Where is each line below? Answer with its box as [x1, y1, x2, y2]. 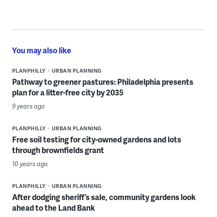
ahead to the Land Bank [12, 201, 95, 213]
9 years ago [12, 101, 45, 110]
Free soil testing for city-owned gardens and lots [12, 133, 181, 145]
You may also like [12, 44, 71, 56]
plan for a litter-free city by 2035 [12, 86, 124, 98]
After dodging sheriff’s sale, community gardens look [12, 191, 196, 202]
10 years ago [12, 159, 48, 168]
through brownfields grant [12, 144, 104, 155]
